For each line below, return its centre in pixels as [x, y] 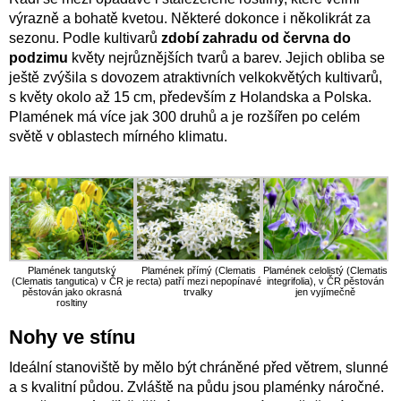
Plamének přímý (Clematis [198, 271]
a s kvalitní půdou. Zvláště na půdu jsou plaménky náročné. [196, 388]
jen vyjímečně [325, 292]
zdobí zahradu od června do [256, 38]
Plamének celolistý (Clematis [325, 271]
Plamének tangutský [73, 271]
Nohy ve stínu [72, 337]
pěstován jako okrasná [73, 292]
